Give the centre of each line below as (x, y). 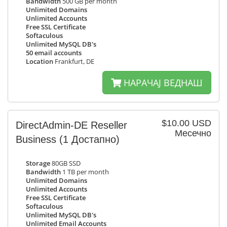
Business (37, 139)
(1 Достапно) (89, 139)
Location (40, 62)
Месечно (193, 133)
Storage (38, 163)
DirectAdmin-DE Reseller (71, 125)
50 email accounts (54, 53)
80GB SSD (65, 163)
